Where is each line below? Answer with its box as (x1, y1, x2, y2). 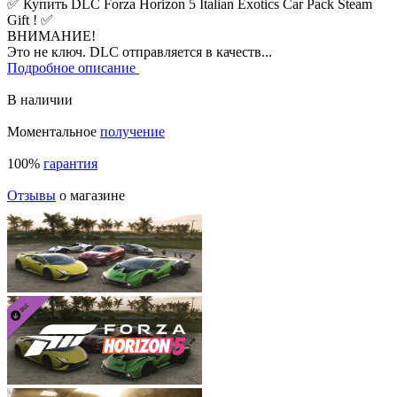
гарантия (43, 155, 97, 171)
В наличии (7, 91, 73, 107)
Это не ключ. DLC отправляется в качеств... (7, 43, 272, 59)
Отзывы (7, 187, 56, 203)
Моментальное (7, 123, 100, 139)
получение (100, 123, 165, 139)
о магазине (56, 187, 125, 203)
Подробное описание (7, 59, 136, 75)
